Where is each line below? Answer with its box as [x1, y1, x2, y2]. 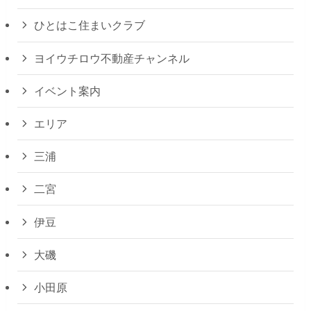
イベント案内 [34, 84, 101, 97]
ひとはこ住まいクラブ [34, 19, 146, 32]
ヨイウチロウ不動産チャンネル [34, 51, 190, 65]
